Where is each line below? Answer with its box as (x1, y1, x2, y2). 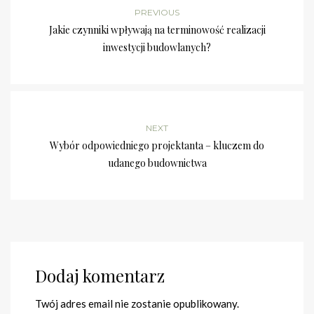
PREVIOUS (135, 7, 179, 18)
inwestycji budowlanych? (103, 41, 211, 55)
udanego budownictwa (107, 156, 207, 170)
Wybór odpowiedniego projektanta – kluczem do (50, 139, 264, 153)
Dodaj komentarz (35, 264, 165, 287)
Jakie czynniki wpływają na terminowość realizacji (48, 23, 266, 37)
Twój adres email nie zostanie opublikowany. (35, 297, 239, 310)
